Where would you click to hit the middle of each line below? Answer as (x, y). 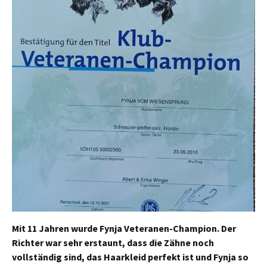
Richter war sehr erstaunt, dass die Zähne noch (113, 243)
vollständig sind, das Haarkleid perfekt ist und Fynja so (130, 257)
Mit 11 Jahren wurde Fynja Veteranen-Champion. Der (124, 228)
